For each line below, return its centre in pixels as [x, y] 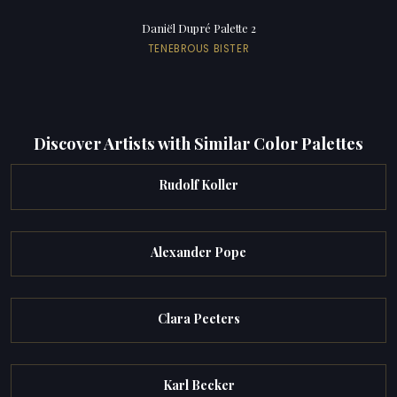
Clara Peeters [198, 318]
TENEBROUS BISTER [198, 48]
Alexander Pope [198, 252]
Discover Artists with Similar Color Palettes [198, 143]
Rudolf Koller [198, 185]
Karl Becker [198, 385]
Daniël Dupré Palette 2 [198, 28]
